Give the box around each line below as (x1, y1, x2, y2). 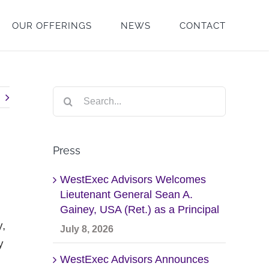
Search (52, 88, 89, 101)
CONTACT (180, 20, 226, 31)
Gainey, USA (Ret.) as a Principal (60, 203, 219, 216)
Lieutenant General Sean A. (60, 188, 193, 201)
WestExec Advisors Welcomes (60, 173, 206, 186)
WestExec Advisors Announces (60, 253, 209, 265)
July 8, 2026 (60, 223, 113, 234)
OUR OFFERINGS (12, 20, 92, 31)
